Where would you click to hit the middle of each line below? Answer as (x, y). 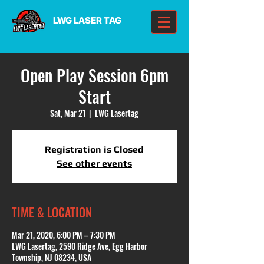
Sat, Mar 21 (68, 113)
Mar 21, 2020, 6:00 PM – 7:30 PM (64, 235)
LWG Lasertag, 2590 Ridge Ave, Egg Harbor (80, 246)
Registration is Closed (94, 149)
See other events (94, 164)
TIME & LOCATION (52, 212)
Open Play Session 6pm (94, 75)
